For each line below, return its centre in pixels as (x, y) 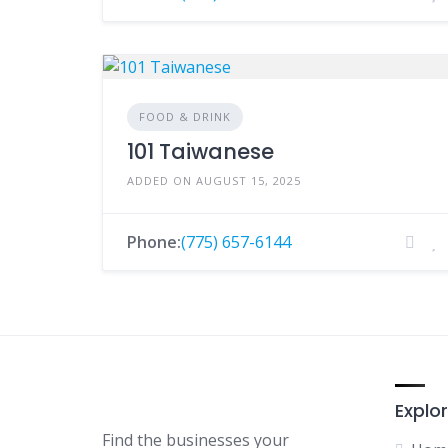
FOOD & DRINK (185, 116)
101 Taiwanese (200, 151)
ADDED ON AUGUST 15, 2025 (214, 180)
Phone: (154, 242)
